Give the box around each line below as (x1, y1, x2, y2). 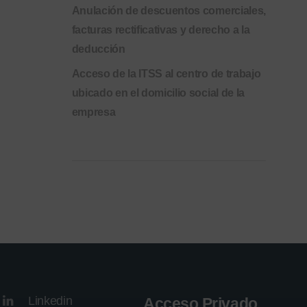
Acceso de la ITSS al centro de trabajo (71, 68, 261, 79)
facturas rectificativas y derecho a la (71, 24, 250, 36)
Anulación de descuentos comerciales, (71, 5, 266, 16)
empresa (71, 106, 116, 118)
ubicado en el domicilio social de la (71, 87, 245, 99)
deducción (71, 43, 125, 55)
